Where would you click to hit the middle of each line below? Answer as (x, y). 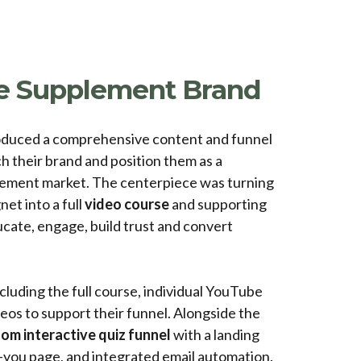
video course (127, 203)
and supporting (218, 203)
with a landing (215, 334)
